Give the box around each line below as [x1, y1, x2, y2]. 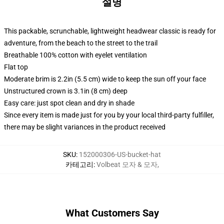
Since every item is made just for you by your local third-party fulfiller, [4, 111, 214, 119]
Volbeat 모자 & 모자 [96, 160, 157, 168]
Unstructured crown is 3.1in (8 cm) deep [4, 87, 127, 95]
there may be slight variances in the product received [4, 123, 165, 131]
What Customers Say [65, 207, 159, 219]
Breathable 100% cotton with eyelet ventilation [4, 51, 147, 59]
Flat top [4, 63, 28, 71]
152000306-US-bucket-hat [79, 150, 161, 158]
